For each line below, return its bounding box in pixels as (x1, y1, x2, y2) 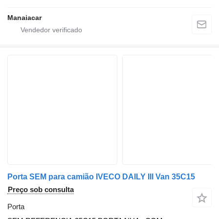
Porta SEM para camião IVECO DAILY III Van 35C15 (7, 173, 195, 181)
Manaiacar (7, 14, 42, 22)
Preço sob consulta (8, 185, 74, 194)
